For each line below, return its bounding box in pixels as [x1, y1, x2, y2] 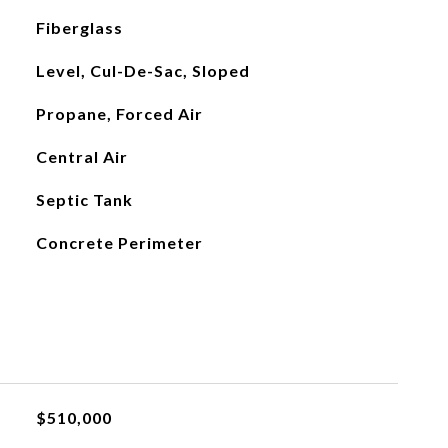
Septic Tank [35, 190, 133, 209]
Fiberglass [35, 18, 123, 37]
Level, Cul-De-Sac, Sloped [35, 61, 250, 80]
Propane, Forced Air [35, 104, 203, 123]
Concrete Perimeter [35, 233, 203, 252]
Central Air [35, 147, 128, 166]
